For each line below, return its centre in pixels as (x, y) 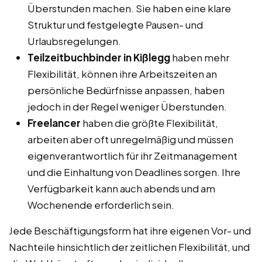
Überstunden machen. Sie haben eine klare (129, 8)
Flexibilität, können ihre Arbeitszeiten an (122, 73)
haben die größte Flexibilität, (149, 123)
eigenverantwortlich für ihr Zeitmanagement (132, 155)
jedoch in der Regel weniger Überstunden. (127, 106)
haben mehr (200, 57)
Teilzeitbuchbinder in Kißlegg (99, 57)
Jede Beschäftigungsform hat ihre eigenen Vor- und (130, 230)
